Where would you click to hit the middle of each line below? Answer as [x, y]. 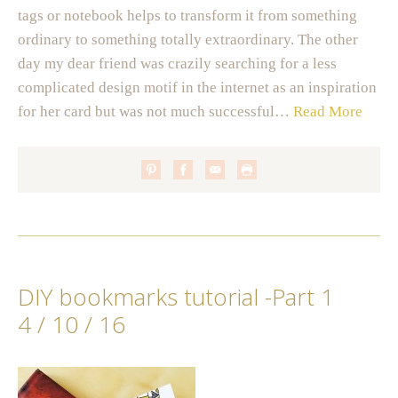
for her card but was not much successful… [155, 112]
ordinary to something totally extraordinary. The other [188, 40]
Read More [328, 112]
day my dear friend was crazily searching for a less [177, 64]
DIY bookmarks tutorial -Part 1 [176, 296]
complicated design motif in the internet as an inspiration [197, 88]
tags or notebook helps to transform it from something [187, 16]
